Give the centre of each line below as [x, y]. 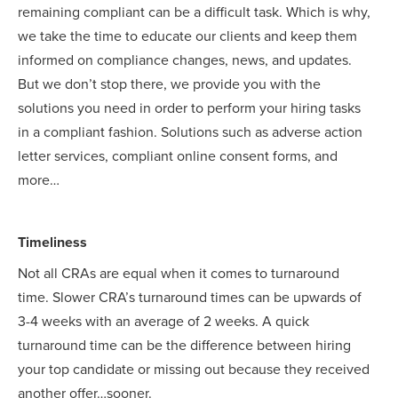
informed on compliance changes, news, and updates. [185, 61]
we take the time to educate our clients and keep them [187, 37]
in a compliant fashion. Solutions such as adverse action [190, 133]
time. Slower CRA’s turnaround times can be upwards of [190, 298]
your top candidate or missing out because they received [194, 370]
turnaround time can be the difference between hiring [184, 346]
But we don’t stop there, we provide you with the [169, 85]
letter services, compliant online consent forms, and [178, 157]
